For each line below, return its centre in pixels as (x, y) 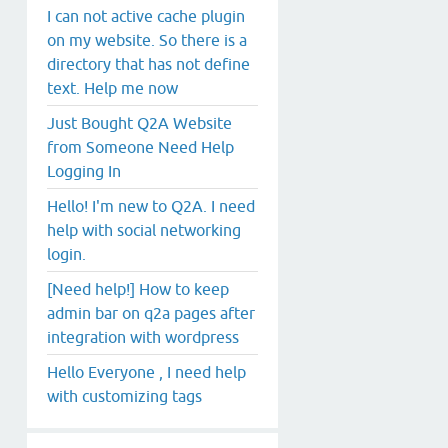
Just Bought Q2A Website (139, 122)
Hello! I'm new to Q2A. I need (151, 205)
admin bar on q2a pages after (151, 312)
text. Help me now (112, 87)
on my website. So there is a (147, 39)
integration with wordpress (143, 336)
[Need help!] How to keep (138, 288)
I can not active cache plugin (146, 15)
